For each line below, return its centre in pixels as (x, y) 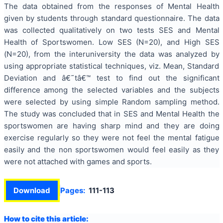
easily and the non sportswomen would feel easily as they (111, 149)
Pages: (72, 190)
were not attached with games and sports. (78, 161)
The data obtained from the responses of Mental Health (111, 6)
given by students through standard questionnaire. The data (111, 18)
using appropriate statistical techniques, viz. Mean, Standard (111, 66)
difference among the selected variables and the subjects (111, 90)
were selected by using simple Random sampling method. (111, 102)
